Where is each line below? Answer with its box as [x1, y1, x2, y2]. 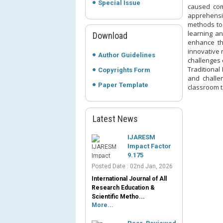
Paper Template [98, 81, 148, 89]
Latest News [92, 113, 138, 124]
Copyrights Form [98, 66, 150, 74]
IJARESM [127, 133, 155, 141]
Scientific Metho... [91, 193, 145, 200]
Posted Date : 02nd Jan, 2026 [91, 163, 173, 170]
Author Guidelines [98, 51, 155, 59]
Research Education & [91, 184, 155, 191]
